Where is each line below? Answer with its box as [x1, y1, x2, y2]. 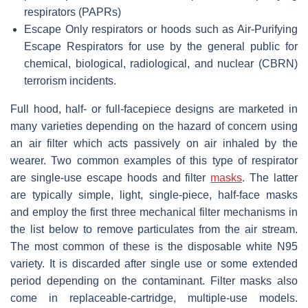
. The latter [242, 172, 298, 184]
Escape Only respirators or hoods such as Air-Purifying [24, 23, 298, 36]
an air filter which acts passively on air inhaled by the [10, 137, 298, 150]
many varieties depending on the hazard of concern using [10, 120, 298, 133]
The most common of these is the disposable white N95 [10, 241, 298, 253]
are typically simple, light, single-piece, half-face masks [10, 189, 298, 201]
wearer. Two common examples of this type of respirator [10, 155, 298, 167]
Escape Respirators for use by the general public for [24, 41, 298, 53]
